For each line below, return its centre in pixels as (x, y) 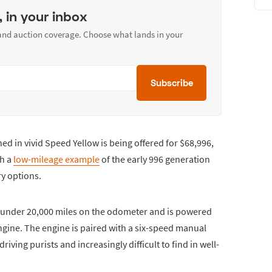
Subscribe (172, 82)
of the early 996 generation (155, 159)
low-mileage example (56, 159)
